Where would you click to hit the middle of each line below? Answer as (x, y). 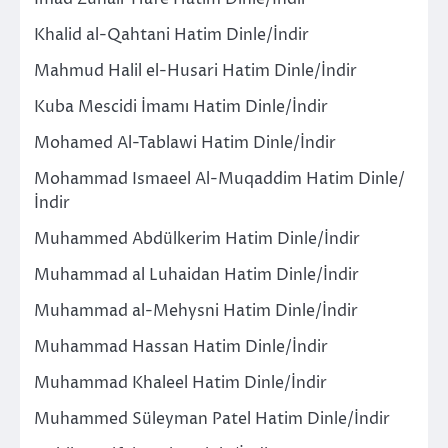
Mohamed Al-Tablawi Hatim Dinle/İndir (185, 142)
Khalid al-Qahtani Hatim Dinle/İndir (171, 34)
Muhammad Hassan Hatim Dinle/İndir (181, 346)
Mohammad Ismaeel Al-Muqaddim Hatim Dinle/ (219, 178)
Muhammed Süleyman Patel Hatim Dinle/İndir (212, 418)
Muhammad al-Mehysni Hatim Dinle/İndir (196, 310)
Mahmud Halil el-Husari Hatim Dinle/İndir (195, 70)
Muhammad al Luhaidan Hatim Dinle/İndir (196, 274)
